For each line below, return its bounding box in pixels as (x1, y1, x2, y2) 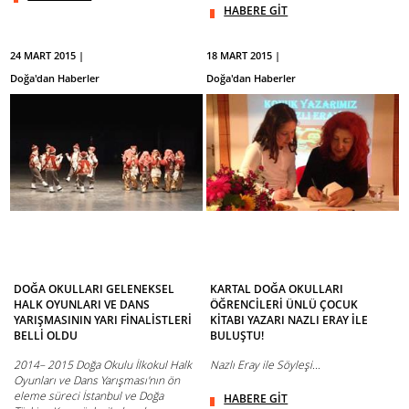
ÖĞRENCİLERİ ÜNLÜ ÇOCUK (210, 296, 359, 312)
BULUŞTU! (210, 327, 265, 343)
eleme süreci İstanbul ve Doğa (14, 387, 164, 404)
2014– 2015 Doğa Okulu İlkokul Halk (14, 356, 193, 372)
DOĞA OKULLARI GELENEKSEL (14, 280, 175, 297)
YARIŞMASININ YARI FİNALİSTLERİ (14, 311, 193, 328)
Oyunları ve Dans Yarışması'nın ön (14, 372, 181, 388)
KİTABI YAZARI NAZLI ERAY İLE (210, 311, 369, 328)
